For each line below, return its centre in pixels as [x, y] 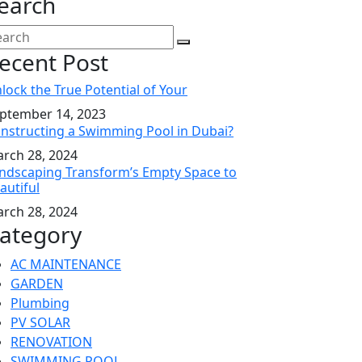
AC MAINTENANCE [66, 264]
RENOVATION [51, 342]
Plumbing [40, 303]
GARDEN [37, 284]
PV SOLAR [40, 322]
